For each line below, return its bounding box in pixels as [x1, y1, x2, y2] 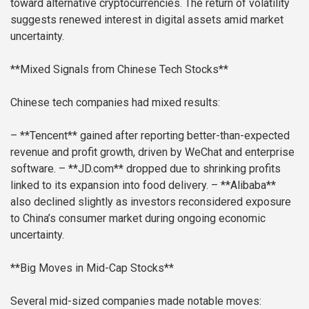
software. [10, 161, 56, 175]
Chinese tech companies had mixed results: [10, 95, 220, 109]
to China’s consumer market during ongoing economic [10, 211, 266, 225]
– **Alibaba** [208, 178, 276, 192]
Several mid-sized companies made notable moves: [10, 294, 261, 308]
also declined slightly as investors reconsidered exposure [10, 195, 291, 208]
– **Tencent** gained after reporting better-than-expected [10, 128, 290, 142]
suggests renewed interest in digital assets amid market [10, 12, 283, 26]
